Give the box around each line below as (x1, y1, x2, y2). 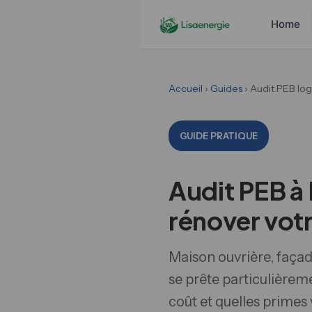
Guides (210, 82, 242, 95)
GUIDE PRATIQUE (180, 130, 258, 141)
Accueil (169, 82, 203, 95)
